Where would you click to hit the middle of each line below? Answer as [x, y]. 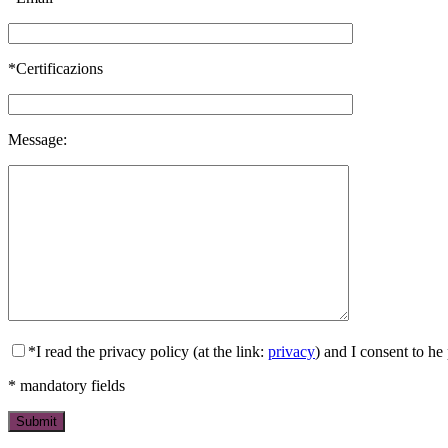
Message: [37, 139]
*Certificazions [55, 68]
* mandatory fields [66, 385]
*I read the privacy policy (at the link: [148, 351]
